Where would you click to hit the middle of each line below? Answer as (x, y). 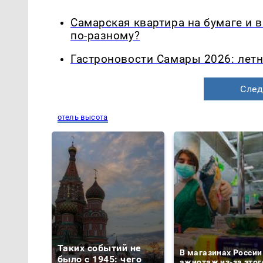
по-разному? (105, 36)
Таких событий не (100, 248)
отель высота (83, 117)
